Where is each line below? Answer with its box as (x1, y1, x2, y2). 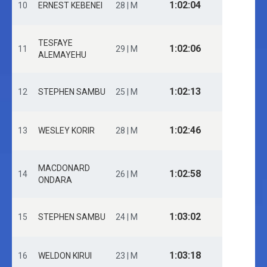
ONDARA (38, 175, 72, 185)
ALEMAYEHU (38, 50, 86, 60)
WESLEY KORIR (38, 126, 95, 135)
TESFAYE (38, 38, 73, 48)
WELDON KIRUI (38, 251, 92, 260)
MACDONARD (38, 163, 90, 173)
